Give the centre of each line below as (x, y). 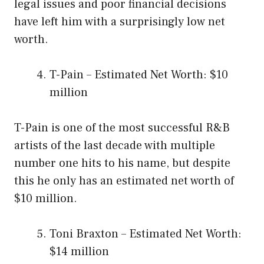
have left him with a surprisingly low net (120, 22)
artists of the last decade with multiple (115, 146)
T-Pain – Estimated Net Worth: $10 (139, 75)
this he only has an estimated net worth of (124, 181)
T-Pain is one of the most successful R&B (122, 128)
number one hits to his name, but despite (122, 164)
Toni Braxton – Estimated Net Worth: (146, 234)
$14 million (79, 252)
